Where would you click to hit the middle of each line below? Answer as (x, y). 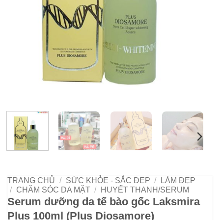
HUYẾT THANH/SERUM (145, 190)
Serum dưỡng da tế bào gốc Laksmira (104, 201)
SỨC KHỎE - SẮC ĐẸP (108, 180)
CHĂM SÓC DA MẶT (53, 190)
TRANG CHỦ (31, 180)
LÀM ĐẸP (178, 180)
